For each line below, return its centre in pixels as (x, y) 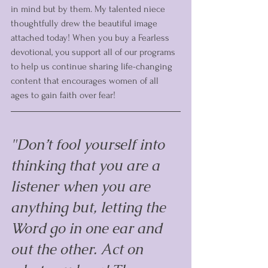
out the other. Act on (79, 249)
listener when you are (82, 186)
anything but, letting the (90, 207)
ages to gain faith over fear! (63, 95)
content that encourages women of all (86, 81)
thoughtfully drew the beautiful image (85, 23)
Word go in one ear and (88, 228)
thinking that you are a (87, 165)
